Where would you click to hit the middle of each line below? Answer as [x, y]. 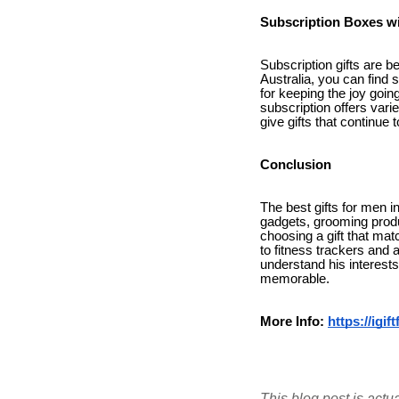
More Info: [292, 322]
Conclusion [296, 165]
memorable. [295, 279]
